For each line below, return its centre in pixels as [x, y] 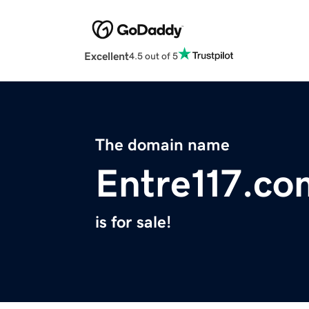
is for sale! [133, 222]
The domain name [162, 145]
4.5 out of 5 [153, 56]
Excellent [107, 56]
